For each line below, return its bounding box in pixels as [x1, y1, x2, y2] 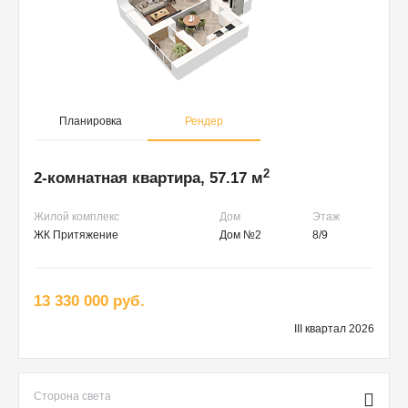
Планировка [58, 115, 122, 128]
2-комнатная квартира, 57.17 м [34, 169, 263, 188]
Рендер [184, 115, 223, 128]
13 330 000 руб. [34, 292, 145, 311]
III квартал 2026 [294, 322, 374, 336]
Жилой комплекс [34, 210, 119, 224]
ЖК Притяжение [34, 229, 118, 242]
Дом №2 [219, 229, 261, 242]
